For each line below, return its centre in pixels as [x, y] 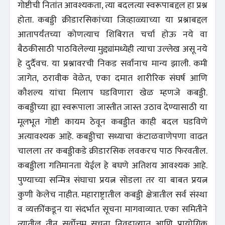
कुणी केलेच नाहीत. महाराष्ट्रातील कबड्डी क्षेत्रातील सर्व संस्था [113, 195]
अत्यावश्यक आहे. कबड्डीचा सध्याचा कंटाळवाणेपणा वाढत [113, 136]
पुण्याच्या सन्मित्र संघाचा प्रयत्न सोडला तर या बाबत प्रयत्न [113, 180]
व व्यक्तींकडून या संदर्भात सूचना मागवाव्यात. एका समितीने [113, 209]
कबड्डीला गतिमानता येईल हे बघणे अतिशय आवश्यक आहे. [113, 165]
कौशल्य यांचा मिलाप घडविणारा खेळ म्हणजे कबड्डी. [113, 93]
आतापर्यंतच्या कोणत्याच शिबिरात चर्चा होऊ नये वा [113, 34]
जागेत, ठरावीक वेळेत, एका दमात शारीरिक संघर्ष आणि [113, 78]
